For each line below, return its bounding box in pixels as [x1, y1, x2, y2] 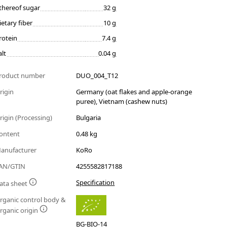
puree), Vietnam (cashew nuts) [76, 97, 168, 106]
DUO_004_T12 [76, 71, 119, 81]
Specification [76, 178, 115, 187]
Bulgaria [76, 113, 101, 123]
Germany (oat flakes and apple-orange [76, 87, 193, 97]
